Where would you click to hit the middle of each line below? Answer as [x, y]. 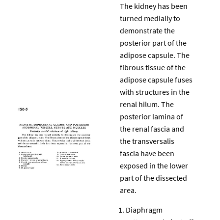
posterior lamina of [151, 116]
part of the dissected [153, 178]
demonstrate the [147, 30]
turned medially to [150, 18]
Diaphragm [144, 209]
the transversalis [147, 141]
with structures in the [155, 92]
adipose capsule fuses [156, 79]
